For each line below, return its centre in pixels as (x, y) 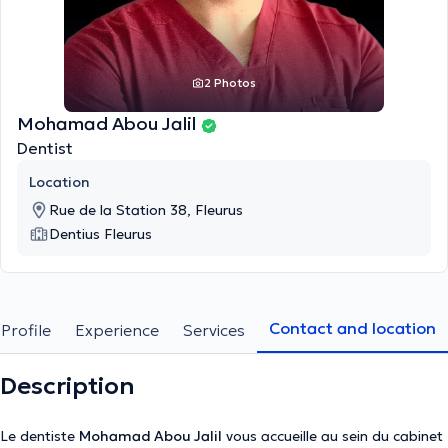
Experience (117, 330)
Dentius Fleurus (100, 234)
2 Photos (230, 82)
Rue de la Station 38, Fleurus (146, 210)
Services (214, 330)
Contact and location (352, 328)
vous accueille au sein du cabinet (332, 436)
